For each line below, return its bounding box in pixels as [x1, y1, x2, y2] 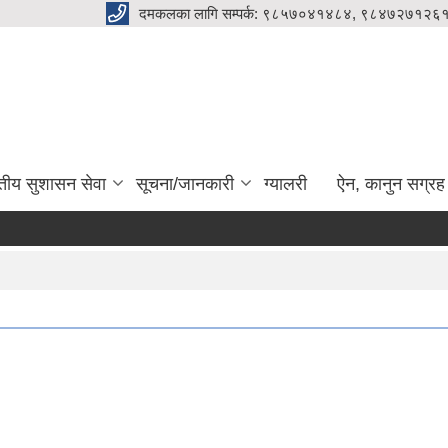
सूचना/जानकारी [136, 173, 234, 194]
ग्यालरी [264, 173, 307, 194]
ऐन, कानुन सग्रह [337, 173, 445, 194]
